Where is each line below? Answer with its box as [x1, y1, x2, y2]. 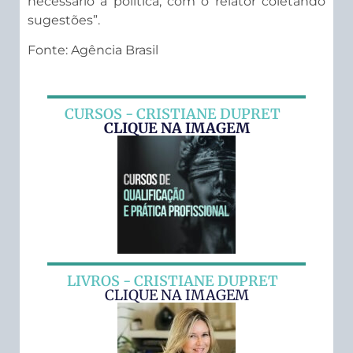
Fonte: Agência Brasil [28, 43, 158, 58]
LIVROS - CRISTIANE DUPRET [67, 271, 278, 290]
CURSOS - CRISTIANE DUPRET [65, 105, 281, 124]
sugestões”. [28, 12, 100, 28]
